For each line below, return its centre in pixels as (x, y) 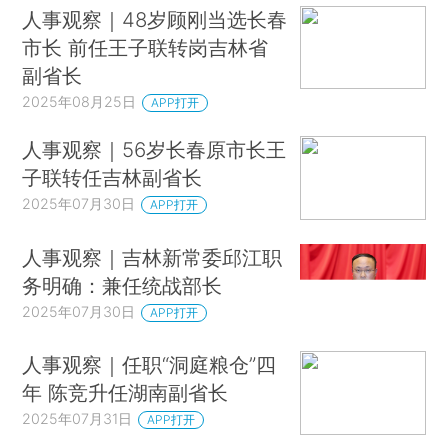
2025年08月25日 (79, 101)
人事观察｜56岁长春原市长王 (154, 150)
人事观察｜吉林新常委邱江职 (152, 257)
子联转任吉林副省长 (112, 178)
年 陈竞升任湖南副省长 (125, 393)
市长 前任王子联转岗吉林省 (145, 47)
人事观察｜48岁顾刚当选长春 (155, 19)
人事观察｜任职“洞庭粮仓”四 (149, 365)
